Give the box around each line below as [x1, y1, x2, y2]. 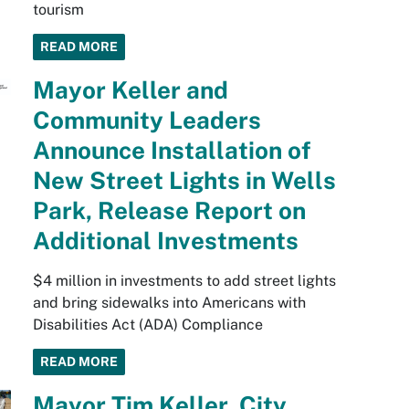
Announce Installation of [32, 136, 310, 165]
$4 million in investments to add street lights [32, 272, 336, 290]
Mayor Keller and [32, 76, 228, 105]
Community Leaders [32, 106, 261, 135]
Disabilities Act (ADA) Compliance [32, 316, 263, 334]
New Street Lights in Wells [32, 166, 336, 195]
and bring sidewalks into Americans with [32, 294, 306, 312]
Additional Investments [32, 226, 299, 256]
